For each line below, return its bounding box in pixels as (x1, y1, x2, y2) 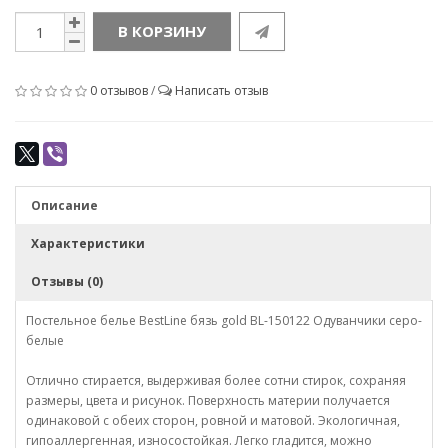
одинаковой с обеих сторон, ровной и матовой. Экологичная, (26, 412, 400, 429)
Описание (31, 197, 98, 214)
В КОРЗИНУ (118, 21, 206, 41)
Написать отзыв (175, 82, 268, 99)
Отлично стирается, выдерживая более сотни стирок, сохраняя (26, 372, 406, 389)
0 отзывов (90, 82, 148, 99)
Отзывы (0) (31, 273, 103, 290)
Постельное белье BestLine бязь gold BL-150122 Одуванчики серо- (26, 312, 422, 329)
